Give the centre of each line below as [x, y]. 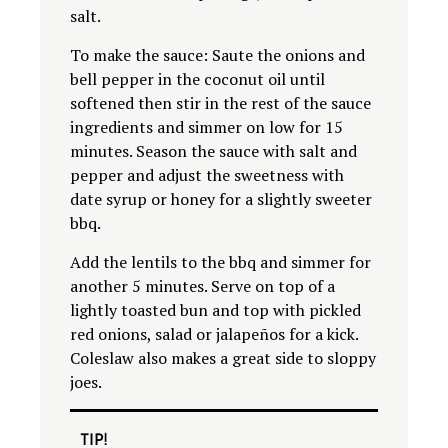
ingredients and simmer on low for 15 [206, 127]
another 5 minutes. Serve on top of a [202, 286]
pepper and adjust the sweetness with [207, 175]
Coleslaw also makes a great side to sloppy [223, 358]
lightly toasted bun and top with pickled [215, 310]
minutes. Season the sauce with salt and [213, 151]
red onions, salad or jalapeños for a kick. [214, 334]
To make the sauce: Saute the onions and [217, 55]
